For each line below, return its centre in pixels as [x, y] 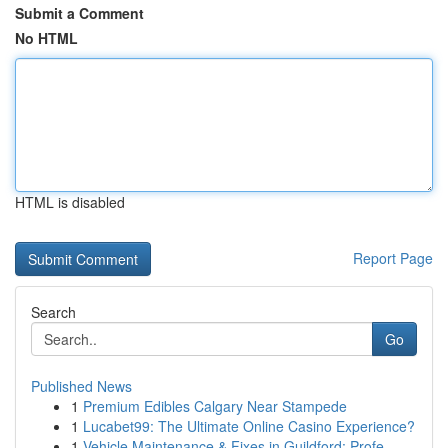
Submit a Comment [79, 13]
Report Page [393, 258]
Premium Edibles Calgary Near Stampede [215, 406]
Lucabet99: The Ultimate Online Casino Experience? [249, 426]
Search [53, 312]
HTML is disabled [70, 202]
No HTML [46, 38]
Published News [81, 386]
